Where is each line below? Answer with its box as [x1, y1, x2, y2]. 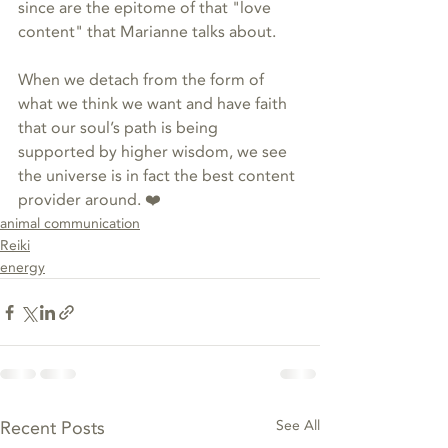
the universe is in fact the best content [18, 165, 299, 188]
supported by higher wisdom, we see [18, 141, 291, 164]
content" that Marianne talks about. [18, 21, 280, 44]
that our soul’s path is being [18, 117, 222, 140]
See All [276, 416, 320, 436]
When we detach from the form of [18, 69, 268, 92]
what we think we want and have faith [18, 93, 291, 116]
